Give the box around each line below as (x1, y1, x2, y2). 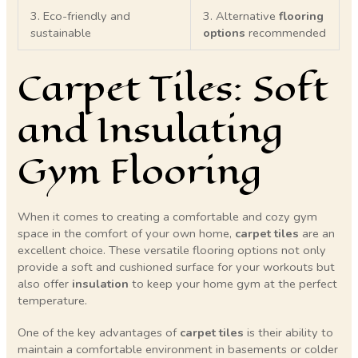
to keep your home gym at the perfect (129, 275, 338, 292)
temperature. (18, 292, 88, 308)
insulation (72, 275, 129, 292)
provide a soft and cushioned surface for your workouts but (18, 258, 336, 275)
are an (299, 225, 336, 241)
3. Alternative (203, 7, 280, 24)
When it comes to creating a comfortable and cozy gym (18, 208, 318, 225)
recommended (245, 24, 327, 41)
